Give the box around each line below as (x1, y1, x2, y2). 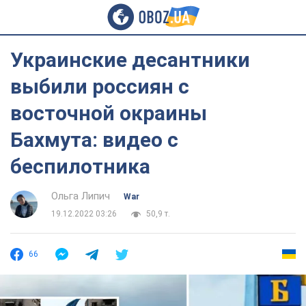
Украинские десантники (10, 48, 250, 72)
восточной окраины (10, 101, 207, 125)
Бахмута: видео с (10, 128, 178, 152)
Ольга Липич (51, 190, 110, 202)
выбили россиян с (10, 74, 189, 98)
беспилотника (10, 154, 150, 178)
